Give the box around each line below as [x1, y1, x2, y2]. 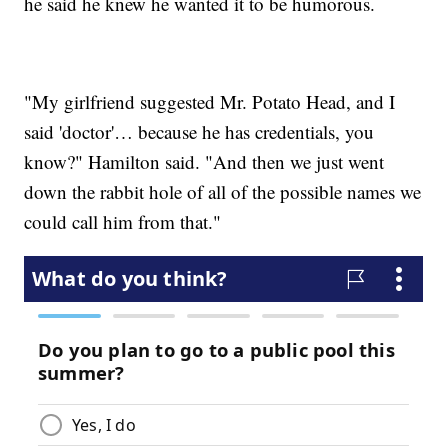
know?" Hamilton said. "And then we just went [24, 149, 385, 175]
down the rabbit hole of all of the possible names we [24, 179, 422, 205]
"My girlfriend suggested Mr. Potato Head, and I [24, 89, 396, 115]
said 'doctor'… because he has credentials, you [24, 119, 375, 145]
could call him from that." [24, 209, 222, 235]
